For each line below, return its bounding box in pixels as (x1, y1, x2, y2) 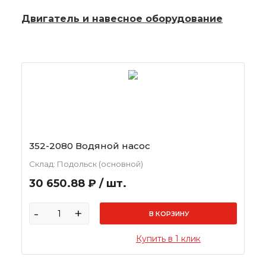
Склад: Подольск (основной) (29, 159, 143, 169)
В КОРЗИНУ (149, 210, 189, 218)
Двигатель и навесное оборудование (21, 13, 223, 24)
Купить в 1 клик (136, 233, 201, 245)
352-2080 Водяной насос (29, 140, 150, 151)
